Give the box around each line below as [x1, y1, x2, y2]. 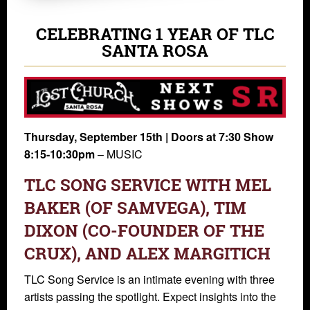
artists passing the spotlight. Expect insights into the [24, 288, 276, 304]
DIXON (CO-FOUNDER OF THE [24, 219, 264, 241]
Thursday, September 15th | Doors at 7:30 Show [24, 128, 273, 145]
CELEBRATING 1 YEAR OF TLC [35, 22, 275, 45]
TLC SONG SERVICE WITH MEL [24, 173, 271, 196]
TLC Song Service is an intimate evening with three [24, 271, 275, 287]
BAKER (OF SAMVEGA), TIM [24, 196, 246, 219]
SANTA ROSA [102, 39, 208, 62]
